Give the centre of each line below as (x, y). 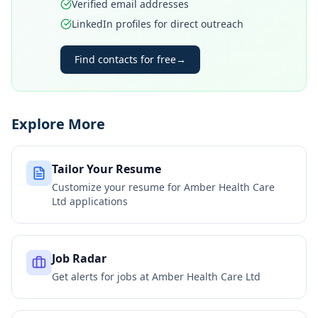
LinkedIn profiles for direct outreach (158, 24)
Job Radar (79, 258)
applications (97, 201)
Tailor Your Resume (106, 169)
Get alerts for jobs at (102, 276)
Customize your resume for (118, 187)
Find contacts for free (125, 59)
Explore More (58, 124)
